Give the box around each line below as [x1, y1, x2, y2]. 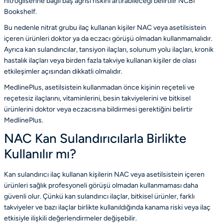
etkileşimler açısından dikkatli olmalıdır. [4, 67, 122, 76]
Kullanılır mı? [4, 145, 76, 162]
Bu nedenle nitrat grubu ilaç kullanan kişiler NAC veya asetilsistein [4, 23, 206, 32]
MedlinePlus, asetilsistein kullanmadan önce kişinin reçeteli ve [4, 83, 195, 92]
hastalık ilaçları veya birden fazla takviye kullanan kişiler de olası [4, 56, 196, 65]
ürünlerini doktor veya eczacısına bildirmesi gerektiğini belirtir [4, 105, 193, 113]
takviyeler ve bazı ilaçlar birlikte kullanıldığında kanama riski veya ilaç [4, 203, 211, 212]
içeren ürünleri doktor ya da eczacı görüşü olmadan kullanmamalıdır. [4, 34, 213, 43]
